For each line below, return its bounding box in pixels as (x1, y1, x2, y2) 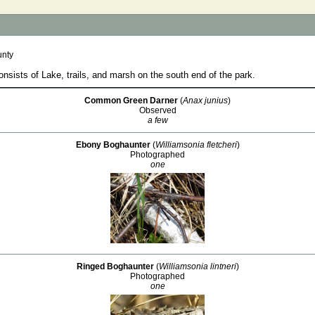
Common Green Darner (84, 96, 178, 105)
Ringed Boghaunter (76, 262, 154, 271)
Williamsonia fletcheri (155, 140, 237, 150)
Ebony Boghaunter (75, 140, 150, 150)
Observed (139, 105, 176, 115)
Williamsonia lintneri (158, 262, 236, 271)
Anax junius (183, 96, 228, 105)
